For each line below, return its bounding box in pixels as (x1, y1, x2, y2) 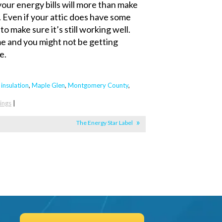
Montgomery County (68, 81, 128, 90)
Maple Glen (32, 81, 65, 90)
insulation (1, 81, 29, 90)
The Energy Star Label (76, 119, 133, 127)
